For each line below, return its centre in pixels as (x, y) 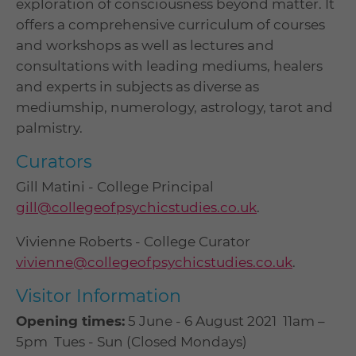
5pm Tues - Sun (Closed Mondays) (132, 342)
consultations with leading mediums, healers (169, 66)
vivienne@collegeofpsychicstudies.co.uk (154, 263)
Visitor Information (99, 296)
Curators (54, 162)
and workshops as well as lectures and (145, 46)
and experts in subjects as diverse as (137, 87)
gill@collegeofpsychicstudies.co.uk (136, 208)
